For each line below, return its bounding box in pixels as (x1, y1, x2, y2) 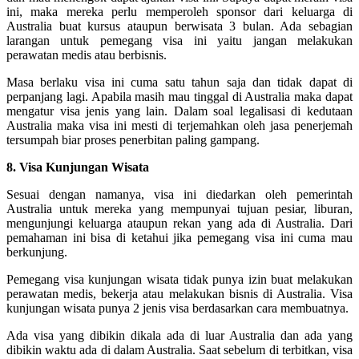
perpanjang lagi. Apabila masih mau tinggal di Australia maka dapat (6, 89, 353, 103)
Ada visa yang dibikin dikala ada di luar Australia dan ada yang (6, 328, 353, 342)
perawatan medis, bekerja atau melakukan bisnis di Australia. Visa (6, 286, 353, 301)
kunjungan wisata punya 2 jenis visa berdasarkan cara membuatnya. (6, 301, 349, 315)
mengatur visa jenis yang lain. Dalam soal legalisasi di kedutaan (6, 103, 353, 118)
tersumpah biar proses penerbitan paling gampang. (6, 132, 260, 147)
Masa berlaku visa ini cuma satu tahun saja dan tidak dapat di (6, 75, 353, 89)
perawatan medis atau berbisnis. (6, 47, 167, 62)
